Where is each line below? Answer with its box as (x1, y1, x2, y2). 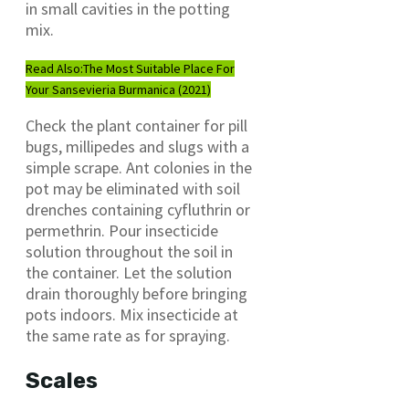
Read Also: (26, 60, 83, 78)
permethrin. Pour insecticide (26, 220, 218, 242)
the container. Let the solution (26, 262, 232, 284)
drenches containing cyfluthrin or (26, 199, 250, 221)
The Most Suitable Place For (83, 60, 235, 78)
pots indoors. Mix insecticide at (26, 304, 238, 326)
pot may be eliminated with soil (26, 178, 240, 200)
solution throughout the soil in (26, 241, 233, 263)
